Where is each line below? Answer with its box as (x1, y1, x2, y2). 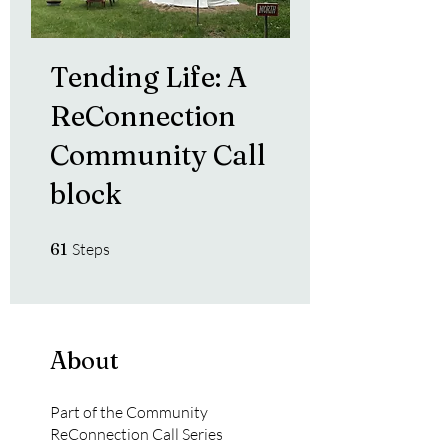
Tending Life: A (50, 60, 247, 95)
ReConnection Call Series (50, 424, 223, 445)
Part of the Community (50, 402, 208, 423)
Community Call (50, 138, 266, 173)
